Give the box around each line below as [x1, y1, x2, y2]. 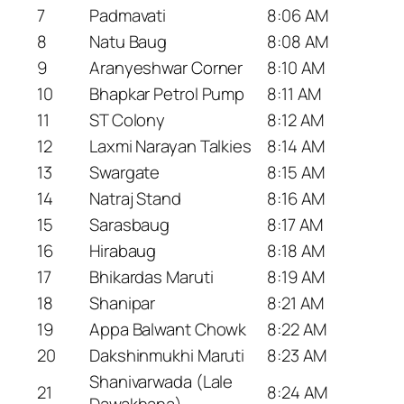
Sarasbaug [89, 212, 170, 236]
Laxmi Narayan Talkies [89, 133, 252, 158]
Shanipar [89, 290, 156, 315]
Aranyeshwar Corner [89, 55, 243, 79]
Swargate [89, 160, 161, 184]
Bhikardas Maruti [89, 264, 214, 289]
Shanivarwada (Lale [89, 369, 234, 393]
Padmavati [89, 3, 167, 27]
